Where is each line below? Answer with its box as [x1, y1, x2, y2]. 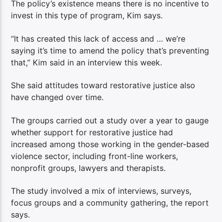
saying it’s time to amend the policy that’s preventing [11, 45, 210, 55]
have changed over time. [11, 92, 104, 103]
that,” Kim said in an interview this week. [11, 57, 163, 67]
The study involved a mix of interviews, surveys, [11, 185, 192, 196]
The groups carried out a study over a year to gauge [11, 115, 209, 125]
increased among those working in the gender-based [11, 139, 210, 149]
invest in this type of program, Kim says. [11, 10, 163, 21]
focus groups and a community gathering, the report [11, 197, 209, 208]
